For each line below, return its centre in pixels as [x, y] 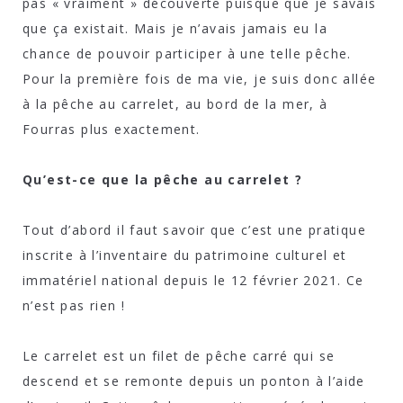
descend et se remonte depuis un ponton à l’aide [194, 381]
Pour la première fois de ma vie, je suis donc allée [200, 78]
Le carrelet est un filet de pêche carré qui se [179, 355]
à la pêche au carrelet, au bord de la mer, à [175, 103]
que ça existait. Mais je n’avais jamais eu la [175, 28]
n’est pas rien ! [74, 305]
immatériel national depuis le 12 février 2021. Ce [193, 280]
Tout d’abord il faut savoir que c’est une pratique [194, 229]
